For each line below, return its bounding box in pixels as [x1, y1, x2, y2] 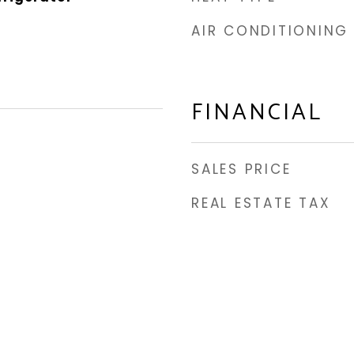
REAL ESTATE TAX [191, 194, 331, 213]
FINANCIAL [191, 94, 322, 132]
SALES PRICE [191, 160, 292, 179]
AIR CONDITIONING [191, 21, 348, 40]
